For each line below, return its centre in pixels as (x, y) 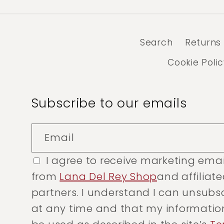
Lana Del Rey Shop (108, 176)
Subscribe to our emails (109, 103)
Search (156, 42)
